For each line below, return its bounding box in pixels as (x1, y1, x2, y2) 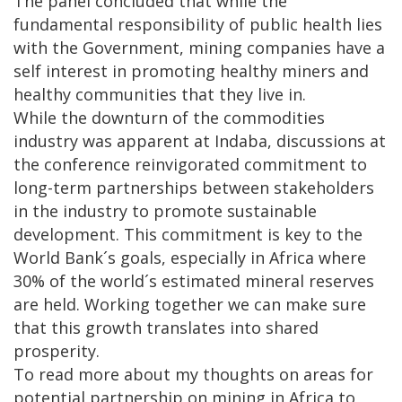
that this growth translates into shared (13, 317, 319, 339)
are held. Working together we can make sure (13, 293, 366, 316)
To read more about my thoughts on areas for (13, 363, 373, 386)
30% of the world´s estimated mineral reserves (13, 270, 374, 293)
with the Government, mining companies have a (13, 37, 385, 59)
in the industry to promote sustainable (13, 200, 317, 223)
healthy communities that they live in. (13, 83, 306, 106)
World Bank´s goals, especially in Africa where (13, 247, 366, 269)
